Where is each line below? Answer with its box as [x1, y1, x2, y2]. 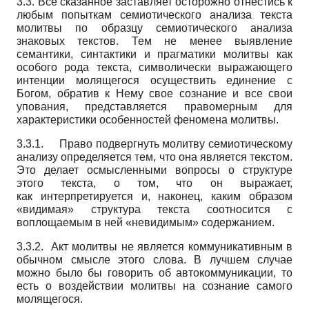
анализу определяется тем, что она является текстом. [17, 150, 292, 163]
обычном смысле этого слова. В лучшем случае [17, 253, 292, 266]
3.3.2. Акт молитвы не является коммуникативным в [17, 240, 292, 252]
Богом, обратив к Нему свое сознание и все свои [17, 87, 292, 99]
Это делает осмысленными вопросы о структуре [17, 163, 292, 176]
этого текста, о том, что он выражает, [17, 177, 292, 189]
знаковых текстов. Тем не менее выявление [17, 34, 292, 47]
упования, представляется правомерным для [17, 100, 292, 112]
